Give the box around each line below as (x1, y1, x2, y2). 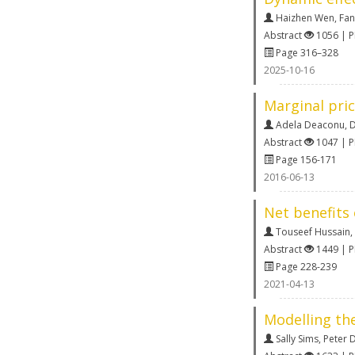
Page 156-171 (273, 152, 337, 166)
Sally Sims (276, 331, 319, 345)
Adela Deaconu (276, 117, 345, 132)
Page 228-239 (273, 259, 337, 273)
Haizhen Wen (276, 10, 334, 25)
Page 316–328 (273, 45, 338, 59)
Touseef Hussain (276, 224, 350, 239)
